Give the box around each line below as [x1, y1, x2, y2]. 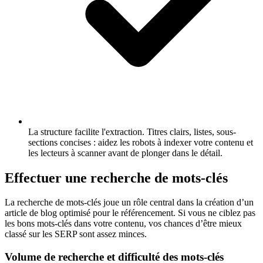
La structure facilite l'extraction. [28, 126, 144, 137]
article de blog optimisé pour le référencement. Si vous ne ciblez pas [5, 208, 255, 218]
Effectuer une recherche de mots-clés [5, 170, 228, 186]
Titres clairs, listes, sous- [144, 126, 236, 137]
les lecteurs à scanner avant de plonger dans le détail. [28, 147, 222, 158]
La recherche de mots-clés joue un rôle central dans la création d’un [5, 197, 254, 208]
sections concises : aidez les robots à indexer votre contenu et [28, 137, 253, 147]
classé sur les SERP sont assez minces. [5, 229, 147, 240]
